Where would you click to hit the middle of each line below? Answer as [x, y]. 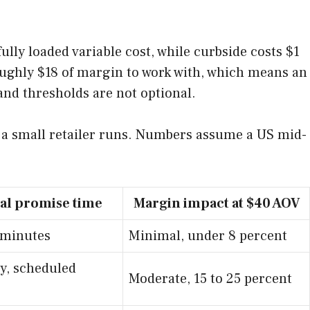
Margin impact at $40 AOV [216, 203]
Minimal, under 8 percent [208, 236]
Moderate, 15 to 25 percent [210, 279]
